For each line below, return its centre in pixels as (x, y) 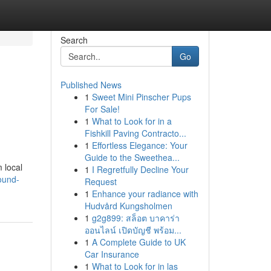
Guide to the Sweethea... (132, 157)
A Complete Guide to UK (139, 242)
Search (74, 40)
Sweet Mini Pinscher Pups (141, 97)
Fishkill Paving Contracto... (135, 133)
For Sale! (102, 109)
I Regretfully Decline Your (140, 169)
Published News (91, 85)
